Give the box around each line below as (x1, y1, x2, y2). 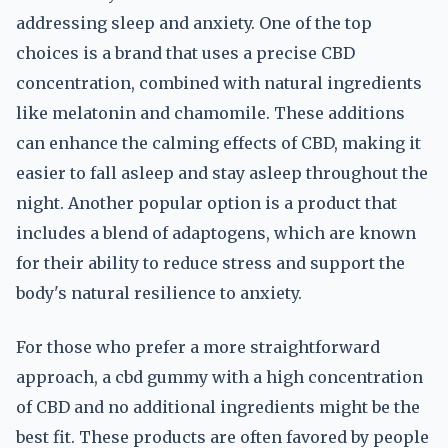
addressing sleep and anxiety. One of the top (16, 13, 372, 33)
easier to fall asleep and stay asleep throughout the (16, 163, 428, 183)
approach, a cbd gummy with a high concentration (16, 367, 423, 387)
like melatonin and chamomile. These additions (16, 103, 405, 123)
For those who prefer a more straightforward (16, 337, 380, 357)
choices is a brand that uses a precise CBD (16, 43, 355, 63)
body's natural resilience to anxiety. (16, 283, 302, 303)
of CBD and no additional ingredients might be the (16, 397, 420, 417)
